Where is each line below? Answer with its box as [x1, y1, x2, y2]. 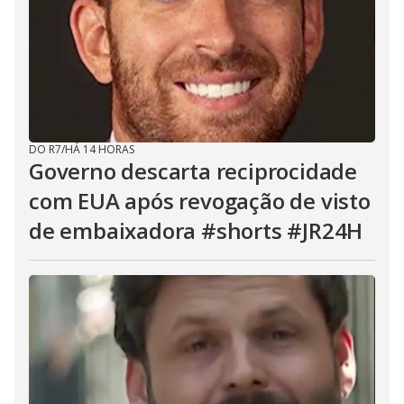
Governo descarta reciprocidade [29, 156, 357, 186]
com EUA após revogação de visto [29, 186, 371, 216]
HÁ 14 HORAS [65, 142, 134, 157]
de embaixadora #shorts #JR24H [29, 216, 363, 245]
